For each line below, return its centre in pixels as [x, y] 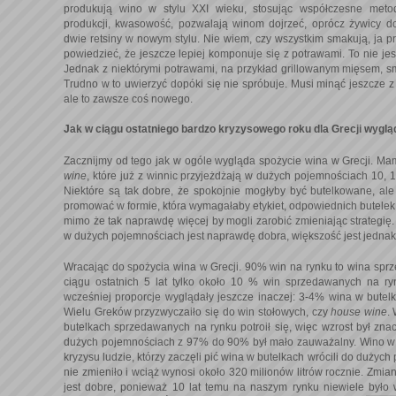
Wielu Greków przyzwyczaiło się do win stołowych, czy [198, 312]
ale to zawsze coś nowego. [128, 99]
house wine [359, 312]
